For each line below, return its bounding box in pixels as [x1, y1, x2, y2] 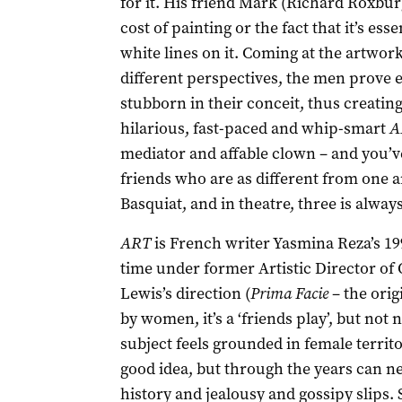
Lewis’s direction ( [119, 283, 250, 304]
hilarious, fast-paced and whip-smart [119, 118, 389, 139]
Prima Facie [249, 283, 328, 304]
